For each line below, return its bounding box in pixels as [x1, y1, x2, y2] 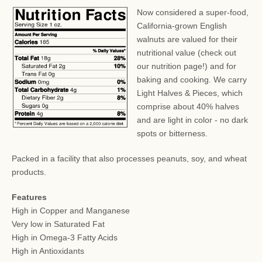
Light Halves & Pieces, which [137, 88, 243, 98]
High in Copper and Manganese [12, 206, 130, 216]
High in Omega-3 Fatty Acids [12, 233, 118, 243]
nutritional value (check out [137, 48, 236, 58]
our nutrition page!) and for [137, 61, 236, 71]
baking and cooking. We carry [137, 75, 247, 85]
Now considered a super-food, [137, 8, 249, 18]
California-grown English [137, 21, 227, 31]
